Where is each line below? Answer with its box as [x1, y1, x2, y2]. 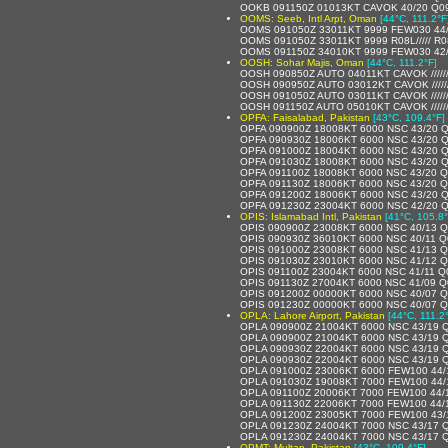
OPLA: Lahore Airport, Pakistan [240, 309, 385, 321]
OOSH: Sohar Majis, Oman [240, 56, 364, 68]
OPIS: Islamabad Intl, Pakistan [240, 210, 382, 222]
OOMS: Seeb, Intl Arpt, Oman [240, 12, 377, 24]
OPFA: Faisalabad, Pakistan [240, 111, 370, 123]
